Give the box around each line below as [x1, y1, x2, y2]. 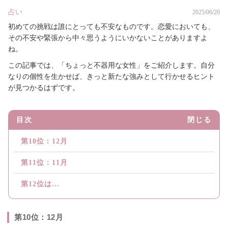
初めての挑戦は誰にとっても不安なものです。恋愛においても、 [8, 23, 215, 31]
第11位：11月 [21, 159, 68, 167]
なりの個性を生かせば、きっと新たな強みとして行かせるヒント [8, 73, 215, 81]
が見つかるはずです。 [8, 84, 79, 92]
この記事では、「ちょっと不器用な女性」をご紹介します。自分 [8, 62, 215, 70]
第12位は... [21, 180, 60, 188]
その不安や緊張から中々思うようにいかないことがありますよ [8, 34, 208, 42]
